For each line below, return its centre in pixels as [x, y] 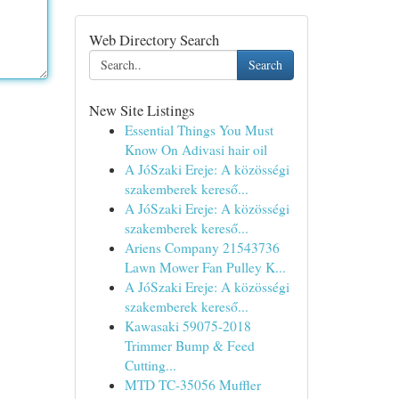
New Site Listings [141, 110]
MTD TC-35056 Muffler [192, 385]
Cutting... [150, 365]
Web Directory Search [154, 40]
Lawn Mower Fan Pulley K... [205, 267]
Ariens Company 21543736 [202, 248]
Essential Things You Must [199, 130]
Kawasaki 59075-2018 [187, 326]
